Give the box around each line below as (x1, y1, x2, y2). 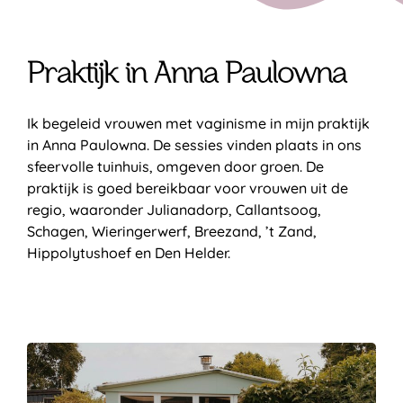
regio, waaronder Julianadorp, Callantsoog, (27, 201, 321, 219)
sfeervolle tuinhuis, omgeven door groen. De (27, 157, 324, 176)
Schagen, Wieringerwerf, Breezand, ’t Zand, (27, 222, 317, 241)
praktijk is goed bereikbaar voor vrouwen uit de (27, 179, 348, 198)
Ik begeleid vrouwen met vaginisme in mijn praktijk (27, 114, 370, 133)
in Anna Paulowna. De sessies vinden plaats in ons (27, 136, 362, 155)
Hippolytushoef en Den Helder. (27, 244, 230, 263)
